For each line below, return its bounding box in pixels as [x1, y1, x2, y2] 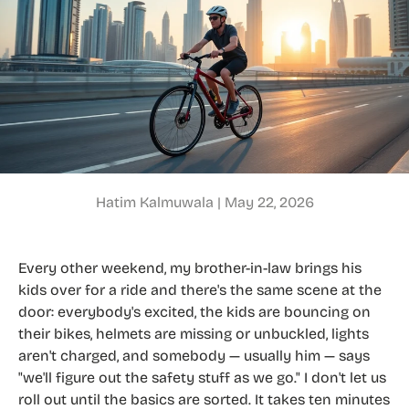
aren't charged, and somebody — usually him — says [18, 347, 370, 365]
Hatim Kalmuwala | [95, 194, 225, 212]
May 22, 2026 [224, 194, 314, 212]
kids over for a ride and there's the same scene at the [18, 281, 382, 299]
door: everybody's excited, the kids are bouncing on [18, 303, 371, 321]
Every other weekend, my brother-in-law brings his [18, 259, 362, 278]
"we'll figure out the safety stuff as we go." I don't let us [18, 369, 386, 387]
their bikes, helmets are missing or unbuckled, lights [18, 325, 369, 343]
